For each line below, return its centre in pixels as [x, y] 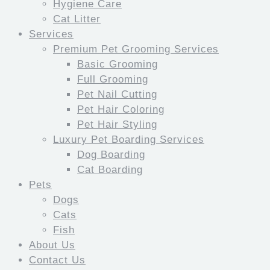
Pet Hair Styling [117, 124]
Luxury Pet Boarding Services [129, 140]
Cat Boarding [110, 170]
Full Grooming [113, 79]
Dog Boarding [111, 155]
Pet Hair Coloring [121, 109]
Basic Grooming [118, 64]
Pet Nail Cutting [117, 94]
